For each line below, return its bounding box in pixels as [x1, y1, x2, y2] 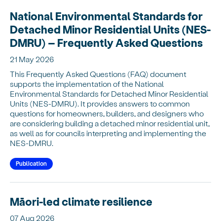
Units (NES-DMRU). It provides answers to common [10, 98, 190, 108]
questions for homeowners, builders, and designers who [10, 108, 204, 118]
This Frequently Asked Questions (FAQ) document [10, 69, 186, 78]
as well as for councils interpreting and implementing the [10, 128, 206, 138]
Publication [16, 159, 47, 167]
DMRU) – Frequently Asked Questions [10, 36, 203, 49]
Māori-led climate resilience [10, 194, 152, 208]
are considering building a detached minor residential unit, [10, 118, 210, 128]
